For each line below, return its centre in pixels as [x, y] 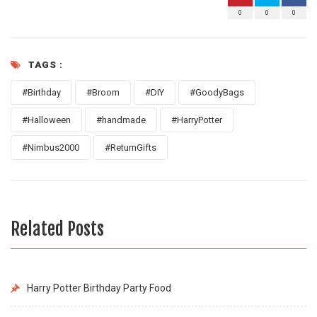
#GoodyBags [217, 92]
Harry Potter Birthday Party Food [99, 288]
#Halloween [46, 120]
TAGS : [46, 64]
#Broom [103, 92]
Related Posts [57, 229]
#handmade [121, 120]
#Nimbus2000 [51, 147]
